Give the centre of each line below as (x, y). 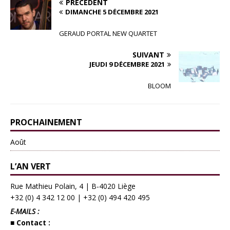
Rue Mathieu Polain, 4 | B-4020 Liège (73, 186)
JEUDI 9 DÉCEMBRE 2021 (127, 64)
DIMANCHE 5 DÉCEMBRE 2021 (112, 12)
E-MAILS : (25, 211)
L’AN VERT (31, 166)
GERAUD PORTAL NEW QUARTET (108, 33)
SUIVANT (148, 54)
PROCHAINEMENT (46, 122)
